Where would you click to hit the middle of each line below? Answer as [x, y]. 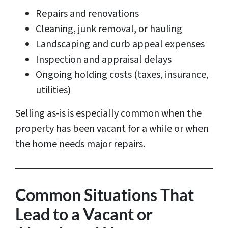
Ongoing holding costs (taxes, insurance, [122, 75]
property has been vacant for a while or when [112, 129]
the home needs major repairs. [80, 144]
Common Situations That [105, 195]
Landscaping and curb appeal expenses [120, 45]
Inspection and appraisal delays [104, 60]
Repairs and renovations [87, 14]
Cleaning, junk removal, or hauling [109, 29]
